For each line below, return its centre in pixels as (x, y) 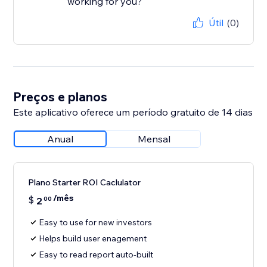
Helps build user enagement (93, 239)
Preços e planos (60, 97)
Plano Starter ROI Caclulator (85, 183)
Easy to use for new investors (96, 223)
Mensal (154, 139)
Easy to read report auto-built (96, 255)
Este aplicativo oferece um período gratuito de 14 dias (133, 112)
